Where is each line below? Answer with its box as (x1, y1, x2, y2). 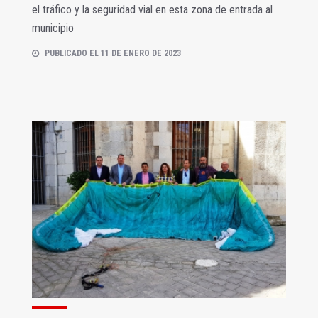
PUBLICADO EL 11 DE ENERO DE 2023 (45, 48, 181, 59)
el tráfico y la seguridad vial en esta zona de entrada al (32, 3, 273, 17)
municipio (32, 21, 74, 35)
